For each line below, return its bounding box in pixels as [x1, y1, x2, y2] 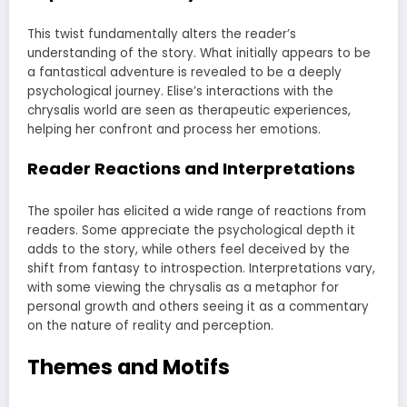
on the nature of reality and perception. [27, 316, 273, 334]
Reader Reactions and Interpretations [27, 157, 355, 181]
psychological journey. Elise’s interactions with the [27, 82, 333, 100]
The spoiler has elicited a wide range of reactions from [27, 202, 366, 220]
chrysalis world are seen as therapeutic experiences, [27, 101, 351, 119]
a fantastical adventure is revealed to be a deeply [27, 63, 342, 81]
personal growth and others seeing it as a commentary [27, 297, 369, 315]
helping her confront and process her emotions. [27, 120, 321, 138]
